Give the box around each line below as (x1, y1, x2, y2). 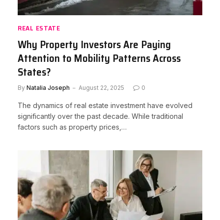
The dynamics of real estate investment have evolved (18, 101, 192, 110)
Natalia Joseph (27, 84, 70, 91)
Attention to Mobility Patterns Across (18, 50, 181, 66)
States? (18, 64, 51, 80)
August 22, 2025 (79, 84, 124, 91)
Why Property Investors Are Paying (18, 36, 171, 53)
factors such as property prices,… (18, 123, 127, 131)
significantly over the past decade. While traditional (18, 112, 183, 120)
